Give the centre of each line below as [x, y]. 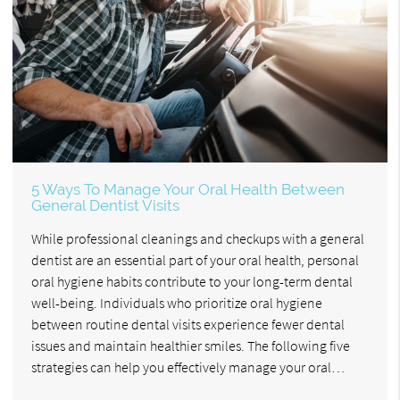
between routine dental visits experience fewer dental [188, 325]
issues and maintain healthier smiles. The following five [191, 346]
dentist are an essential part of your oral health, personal [195, 260]
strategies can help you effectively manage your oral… [188, 367]
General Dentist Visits [105, 206]
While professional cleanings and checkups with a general [198, 239]
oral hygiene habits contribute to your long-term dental [192, 282]
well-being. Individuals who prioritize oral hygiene [177, 303]
